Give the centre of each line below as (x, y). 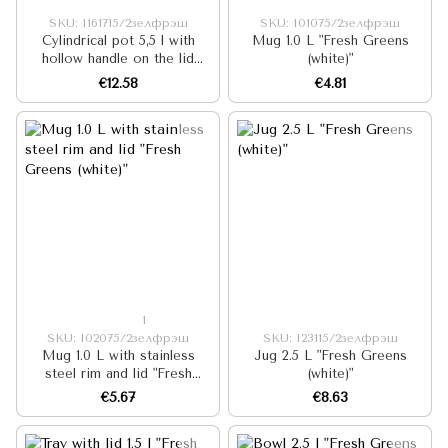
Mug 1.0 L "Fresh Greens (330, 41)
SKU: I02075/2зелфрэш (118, 337)
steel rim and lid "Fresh (118, 373)
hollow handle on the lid (118, 59)
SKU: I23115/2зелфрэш (330, 337)
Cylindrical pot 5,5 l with (118, 41)
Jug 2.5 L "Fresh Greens (330, 355)
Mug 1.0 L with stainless (118, 355)
